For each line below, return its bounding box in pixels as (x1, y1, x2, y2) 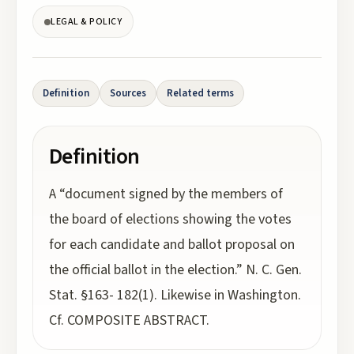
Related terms (167, 86, 234, 100)
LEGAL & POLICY (51, 15, 122, 28)
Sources (110, 86, 146, 100)
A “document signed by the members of (49, 184, 283, 204)
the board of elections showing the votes (49, 209, 292, 229)
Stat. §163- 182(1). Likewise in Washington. (49, 285, 301, 305)
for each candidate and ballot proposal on (49, 235, 295, 254)
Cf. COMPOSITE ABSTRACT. (49, 311, 209, 330)
